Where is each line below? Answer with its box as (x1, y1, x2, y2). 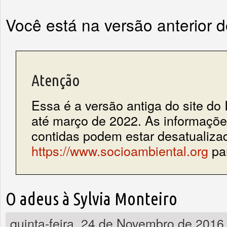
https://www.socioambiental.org (31, 141, 208, 160)
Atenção (31, 70, 80, 89)
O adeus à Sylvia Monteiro (6, 189, 177, 209)
